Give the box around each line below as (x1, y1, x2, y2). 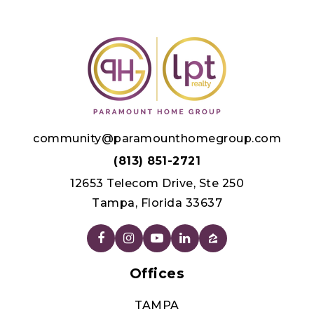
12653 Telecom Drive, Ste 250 (70, 176, 244, 190)
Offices (129, 264, 185, 282)
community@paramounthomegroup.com (33, 131, 281, 145)
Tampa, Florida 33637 (92, 196, 222, 210)
